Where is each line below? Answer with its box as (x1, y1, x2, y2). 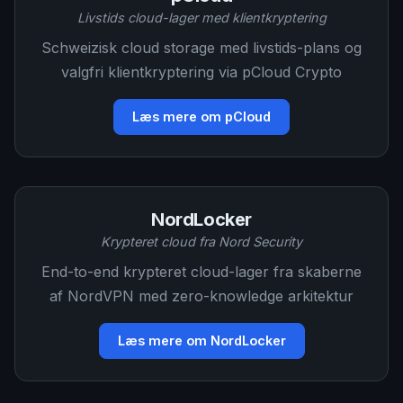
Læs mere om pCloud (132, 109, 271, 124)
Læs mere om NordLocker (117, 333, 286, 348)
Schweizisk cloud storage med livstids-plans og (41, 39, 362, 57)
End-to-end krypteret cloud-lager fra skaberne (41, 263, 362, 281)
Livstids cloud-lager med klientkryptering (76, 10, 327, 25)
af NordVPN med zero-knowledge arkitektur (49, 287, 354, 305)
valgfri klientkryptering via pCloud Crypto (61, 63, 342, 81)
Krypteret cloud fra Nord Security (101, 234, 302, 249)
